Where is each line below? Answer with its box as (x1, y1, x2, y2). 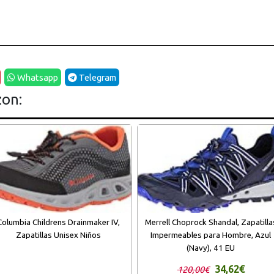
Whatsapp (15, 72, 59, 83)
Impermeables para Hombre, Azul (150, 230, 272, 240)
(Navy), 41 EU (187, 243, 235, 253)
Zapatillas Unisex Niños (16, 230, 102, 240)
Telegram (77, 72, 117, 83)
